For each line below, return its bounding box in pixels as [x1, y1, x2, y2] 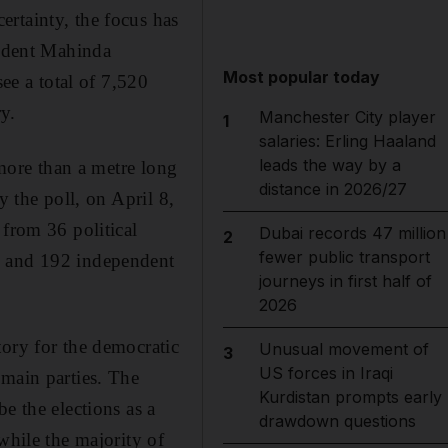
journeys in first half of [258, 271, 432, 291]
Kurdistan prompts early [258, 387, 442, 407]
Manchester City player [258, 107, 436, 127]
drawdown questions [258, 411, 416, 431]
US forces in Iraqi [258, 363, 393, 383]
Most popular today [223, 67, 381, 87]
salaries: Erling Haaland [258, 131, 436, 151]
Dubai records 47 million [258, 223, 446, 243]
